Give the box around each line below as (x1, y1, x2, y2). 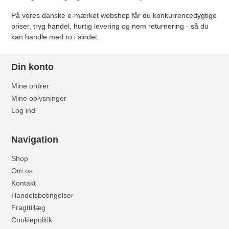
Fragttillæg (11, 203, 46, 212)
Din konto (11, 62, 54, 73)
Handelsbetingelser (11, 191, 74, 200)
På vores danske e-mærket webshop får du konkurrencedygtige (11, 11, 217, 20)
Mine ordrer (11, 82, 50, 90)
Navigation (11, 134, 59, 145)
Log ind (11, 106, 36, 115)
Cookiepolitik (11, 216, 53, 224)
